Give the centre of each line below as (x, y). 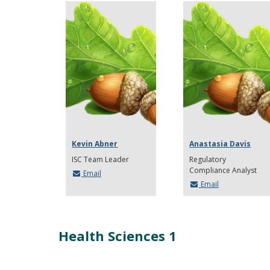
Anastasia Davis (220, 144)
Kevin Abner (95, 144)
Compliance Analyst (223, 171)
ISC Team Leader (101, 160)
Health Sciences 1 (118, 236)
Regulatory (208, 160)
